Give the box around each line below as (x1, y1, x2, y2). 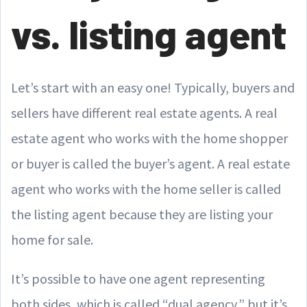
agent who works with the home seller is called (11, 180, 281, 197)
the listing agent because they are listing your (11, 205, 273, 223)
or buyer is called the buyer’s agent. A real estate (11, 154, 290, 172)
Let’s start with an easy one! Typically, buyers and (11, 78, 295, 96)
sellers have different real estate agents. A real (11, 103, 278, 121)
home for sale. (11, 230, 93, 248)
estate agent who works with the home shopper (11, 129, 288, 147)
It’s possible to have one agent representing (11, 269, 265, 287)
